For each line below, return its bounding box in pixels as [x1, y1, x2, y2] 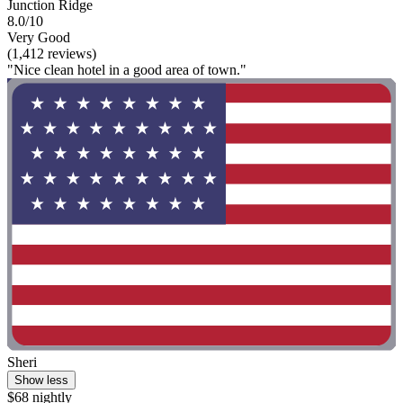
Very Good [7, 30, 70, 46]
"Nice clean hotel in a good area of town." [7, 62, 246, 78]
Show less [14, 372, 68, 387]
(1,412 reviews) [7, 46, 96, 62]
